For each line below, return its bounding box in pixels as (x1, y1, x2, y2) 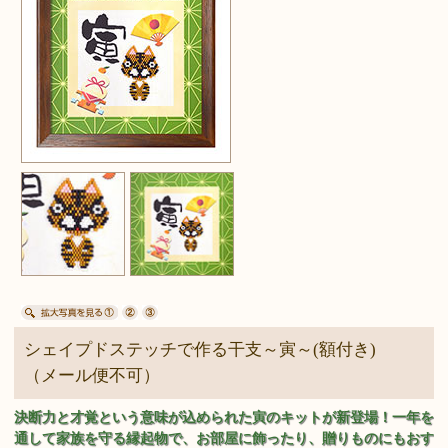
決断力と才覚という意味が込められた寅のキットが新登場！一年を (14, 410, 434, 426)
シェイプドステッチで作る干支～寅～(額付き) (24, 340, 393, 360)
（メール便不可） (24, 366, 160, 386)
